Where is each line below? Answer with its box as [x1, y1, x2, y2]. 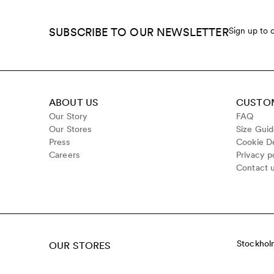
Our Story [49, 111, 88, 121]
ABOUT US [49, 97, 99, 108]
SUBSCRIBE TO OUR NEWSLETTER [49, 26, 229, 39]
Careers [49, 150, 80, 160]
